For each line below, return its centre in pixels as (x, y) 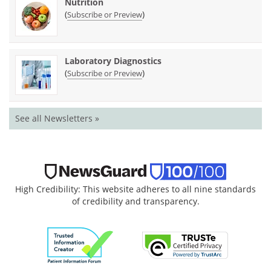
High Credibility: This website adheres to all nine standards (135, 189)
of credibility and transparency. (135, 201)
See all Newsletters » (57, 118)
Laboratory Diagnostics (113, 60)
